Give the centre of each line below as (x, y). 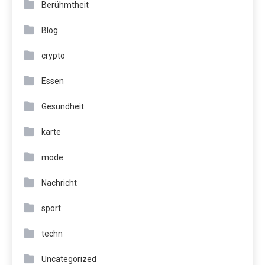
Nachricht (59, 182)
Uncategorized (69, 259)
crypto (53, 55)
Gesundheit (63, 106)
